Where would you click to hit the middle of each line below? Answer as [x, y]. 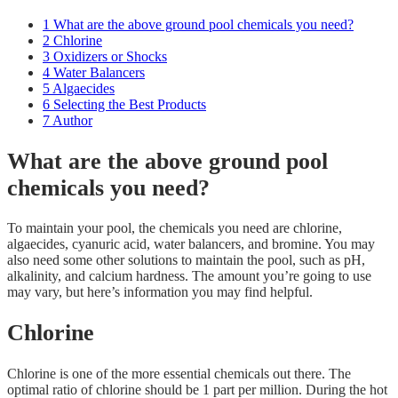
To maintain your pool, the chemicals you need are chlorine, [175, 228]
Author [71, 121]
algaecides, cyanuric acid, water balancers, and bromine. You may [191, 244]
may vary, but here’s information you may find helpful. [160, 292]
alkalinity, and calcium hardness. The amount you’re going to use [189, 276]
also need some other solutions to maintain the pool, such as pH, [186, 260]
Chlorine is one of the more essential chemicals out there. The [179, 373]
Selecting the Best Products [128, 105]
